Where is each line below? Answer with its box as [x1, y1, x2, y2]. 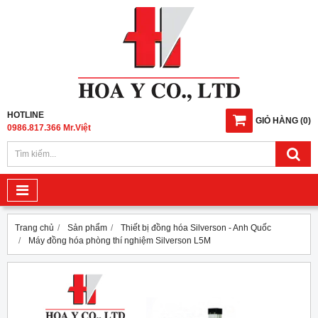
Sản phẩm [67, 223, 107, 233]
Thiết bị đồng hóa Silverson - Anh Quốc [121, 223, 271, 233]
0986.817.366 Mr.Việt [7, 123, 91, 133]
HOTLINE [7, 110, 44, 120]
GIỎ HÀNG [256, 116, 298, 126]
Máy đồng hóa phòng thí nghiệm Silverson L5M [28, 236, 211, 246]
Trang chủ [15, 223, 54, 233]
